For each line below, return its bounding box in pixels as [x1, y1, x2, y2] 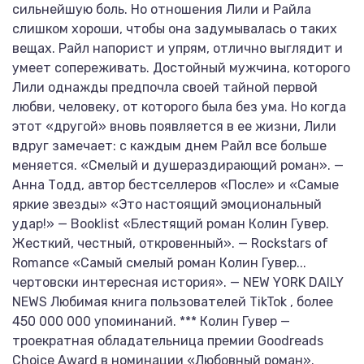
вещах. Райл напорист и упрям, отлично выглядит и [12, 41, 343, 56]
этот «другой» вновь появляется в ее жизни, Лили [12, 119, 336, 134]
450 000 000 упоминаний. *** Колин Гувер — [12, 314, 290, 329]
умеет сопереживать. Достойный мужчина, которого [12, 60, 350, 76]
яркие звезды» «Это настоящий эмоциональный [12, 197, 322, 212]
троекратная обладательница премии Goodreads [12, 333, 323, 349]
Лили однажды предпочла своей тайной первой [12, 80, 318, 95]
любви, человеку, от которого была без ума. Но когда [12, 99, 346, 115]
